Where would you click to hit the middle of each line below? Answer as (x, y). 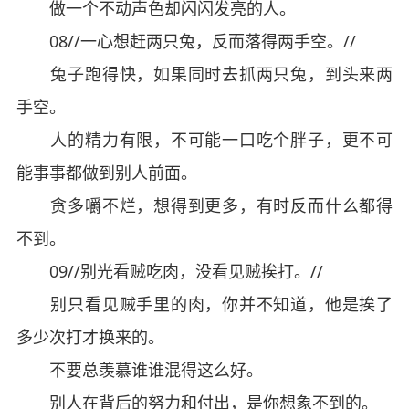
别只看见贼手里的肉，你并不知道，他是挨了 (204, 304)
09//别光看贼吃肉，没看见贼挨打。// (169, 271)
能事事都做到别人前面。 (106, 173)
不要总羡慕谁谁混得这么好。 (139, 370)
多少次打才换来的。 (90, 337)
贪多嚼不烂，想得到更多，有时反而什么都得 (204, 205)
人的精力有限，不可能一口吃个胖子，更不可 (204, 140)
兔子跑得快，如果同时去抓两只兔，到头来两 (204, 74)
